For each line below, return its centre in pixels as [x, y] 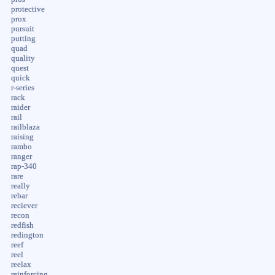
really [20, 186]
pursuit [22, 29]
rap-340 [24, 166]
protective [28, 9]
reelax [21, 264]
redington [27, 235]
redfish [22, 225]
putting [23, 38]
